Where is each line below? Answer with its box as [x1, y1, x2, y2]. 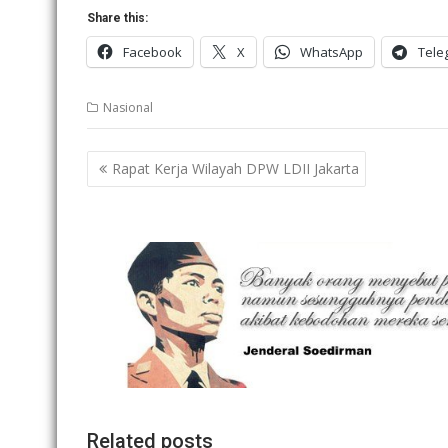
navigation [86, 175, 198, 204]
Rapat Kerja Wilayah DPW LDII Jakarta [112, 159, 359, 179]
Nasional [103, 98, 153, 116]
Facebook [123, 42, 182, 61]
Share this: [87, 10, 148, 25]
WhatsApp [300, 42, 363, 61]
